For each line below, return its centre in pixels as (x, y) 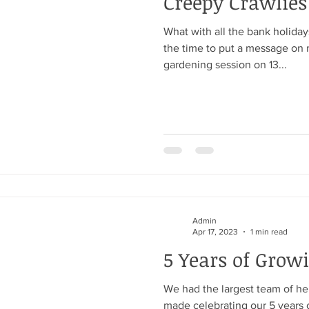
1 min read (269, 232)
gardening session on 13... (225, 64)
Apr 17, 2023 (215, 232)
